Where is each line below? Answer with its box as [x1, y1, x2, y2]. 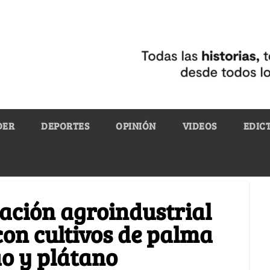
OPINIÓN [116, 119, 156, 132]
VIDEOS [182, 119, 217, 132]
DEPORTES [41, 119, 89, 132]
